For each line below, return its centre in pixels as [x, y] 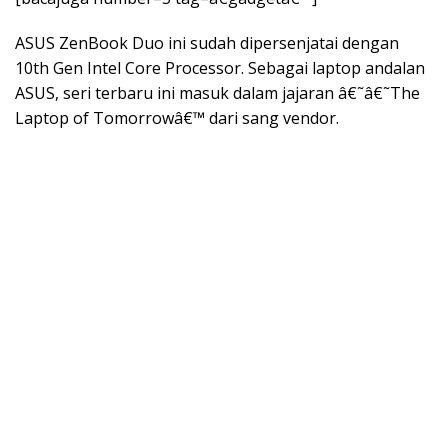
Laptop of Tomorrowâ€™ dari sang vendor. [177, 117]
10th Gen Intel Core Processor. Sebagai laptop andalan [220, 67]
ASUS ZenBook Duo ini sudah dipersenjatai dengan [207, 42]
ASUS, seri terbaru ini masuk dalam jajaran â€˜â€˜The [217, 92]
